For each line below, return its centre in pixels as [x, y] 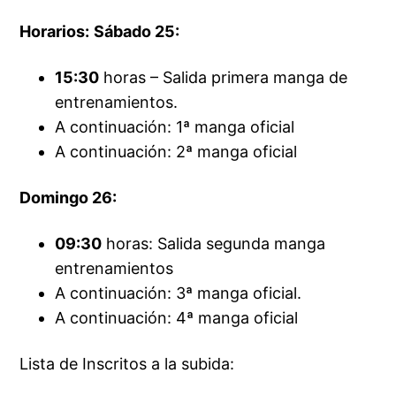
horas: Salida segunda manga [214, 244]
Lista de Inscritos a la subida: [127, 364]
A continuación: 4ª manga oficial [177, 318]
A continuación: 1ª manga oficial [175, 127]
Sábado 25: [137, 32]
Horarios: [55, 32]
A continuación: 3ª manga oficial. [179, 293]
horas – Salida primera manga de [224, 78]
